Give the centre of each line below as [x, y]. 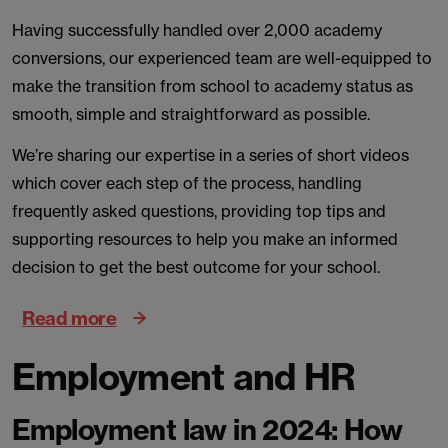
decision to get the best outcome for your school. [196, 267]
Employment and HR [184, 376]
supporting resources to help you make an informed [205, 239]
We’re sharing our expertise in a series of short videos [210, 155]
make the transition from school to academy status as [212, 86]
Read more [69, 317]
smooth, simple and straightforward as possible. [193, 114]
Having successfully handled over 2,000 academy [197, 30]
